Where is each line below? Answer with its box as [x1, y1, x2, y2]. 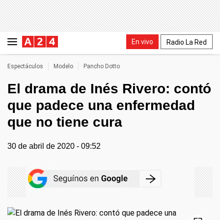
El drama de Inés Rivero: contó [7, 81, 211, 96]
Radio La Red [166, 38, 207, 46]
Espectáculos [7, 63, 43, 70]
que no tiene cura [7, 114, 122, 130]
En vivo [132, 37, 153, 46]
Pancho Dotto [83, 63, 120, 70]
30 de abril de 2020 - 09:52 [7, 142, 101, 150]
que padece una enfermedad [7, 98, 195, 113]
